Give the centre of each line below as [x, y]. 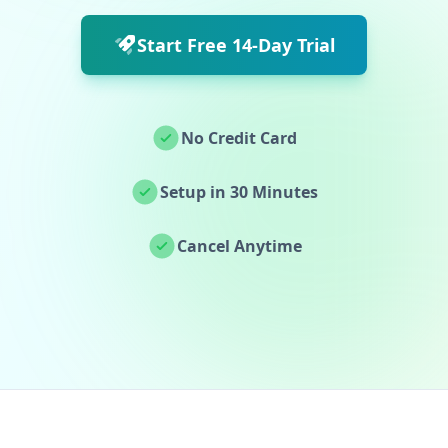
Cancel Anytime [239, 246]
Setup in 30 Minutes [239, 192]
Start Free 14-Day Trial [236, 45]
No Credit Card [239, 138]
